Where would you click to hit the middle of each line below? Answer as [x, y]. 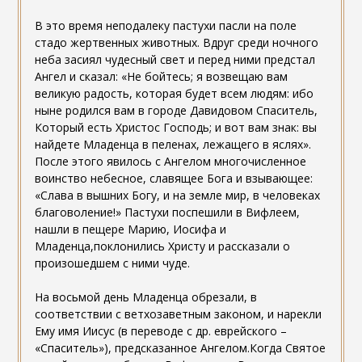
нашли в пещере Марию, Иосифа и [130, 229]
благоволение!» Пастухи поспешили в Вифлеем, [167, 213]
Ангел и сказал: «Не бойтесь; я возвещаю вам [161, 77]
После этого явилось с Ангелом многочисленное [170, 162]
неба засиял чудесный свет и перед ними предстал [175, 60]
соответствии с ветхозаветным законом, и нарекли [178, 314]
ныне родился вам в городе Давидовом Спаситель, [176, 111]
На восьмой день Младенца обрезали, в [145, 297]
